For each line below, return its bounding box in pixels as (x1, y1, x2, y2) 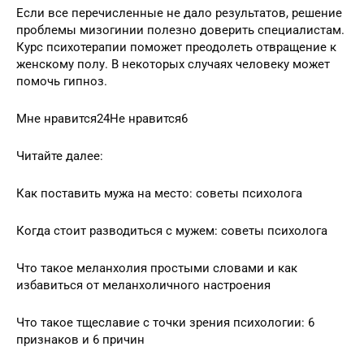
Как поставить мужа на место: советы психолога (16, 186, 302, 201)
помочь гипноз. (16, 74, 107, 89)
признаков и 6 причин (16, 332, 145, 348)
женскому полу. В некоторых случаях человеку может (16, 57, 330, 72)
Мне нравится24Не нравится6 (16, 111, 188, 127)
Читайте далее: (16, 149, 103, 164)
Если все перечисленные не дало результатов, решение (16, 6, 342, 21)
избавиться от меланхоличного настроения (16, 278, 271, 293)
